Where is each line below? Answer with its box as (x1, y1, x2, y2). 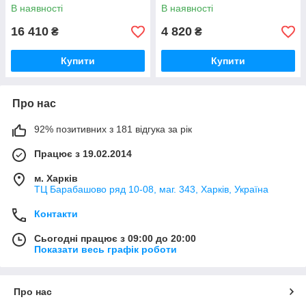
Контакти (34, 208, 78, 219)
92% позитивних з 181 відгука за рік (34, 124, 192, 135)
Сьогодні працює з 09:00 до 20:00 (34, 233, 196, 244)
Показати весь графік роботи (34, 244, 177, 255)
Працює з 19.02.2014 (34, 148, 132, 159)
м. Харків (34, 173, 78, 184)
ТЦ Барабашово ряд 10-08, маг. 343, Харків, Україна (34, 184, 268, 195)
